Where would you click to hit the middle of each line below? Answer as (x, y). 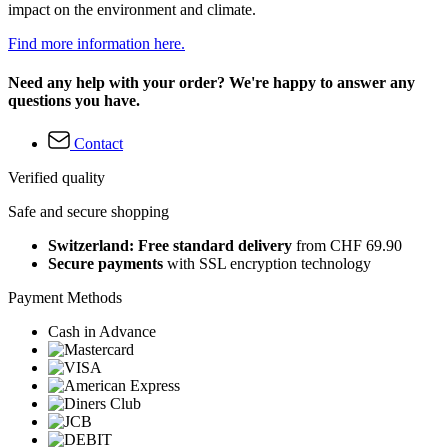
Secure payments (105, 264)
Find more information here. (96, 43)
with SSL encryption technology (267, 264)
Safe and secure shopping (88, 212)
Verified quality (56, 178)
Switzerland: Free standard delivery (170, 246)
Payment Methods (65, 298)
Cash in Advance (102, 332)
